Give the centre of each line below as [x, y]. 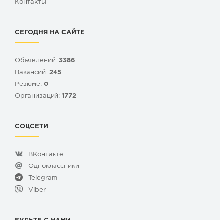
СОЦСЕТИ [31, 126]
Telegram [43, 178]
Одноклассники [54, 166]
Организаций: [38, 96]
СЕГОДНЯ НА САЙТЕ [50, 32]
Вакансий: [32, 72]
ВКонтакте [46, 154]
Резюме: [29, 84]
